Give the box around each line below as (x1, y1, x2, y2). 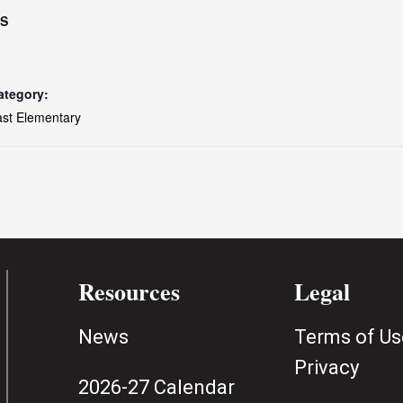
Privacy (293, 355, 359, 379)
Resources (78, 273, 181, 309)
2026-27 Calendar (78, 375, 236, 399)
